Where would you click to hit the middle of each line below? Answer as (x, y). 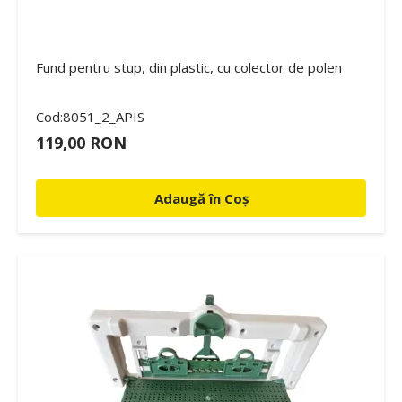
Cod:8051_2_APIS (90, 116)
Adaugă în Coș (201, 198)
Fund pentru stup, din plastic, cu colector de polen (189, 67)
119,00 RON (81, 142)
